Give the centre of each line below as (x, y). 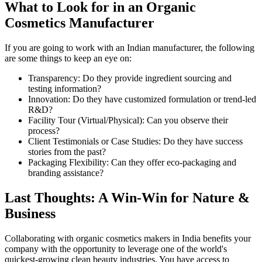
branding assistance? (66, 173)
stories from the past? (67, 151)
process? (44, 130)
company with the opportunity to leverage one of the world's (116, 249)
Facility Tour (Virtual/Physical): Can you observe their (128, 120)
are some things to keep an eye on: (68, 58)
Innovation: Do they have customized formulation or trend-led (142, 99)
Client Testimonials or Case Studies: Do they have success (135, 141)
